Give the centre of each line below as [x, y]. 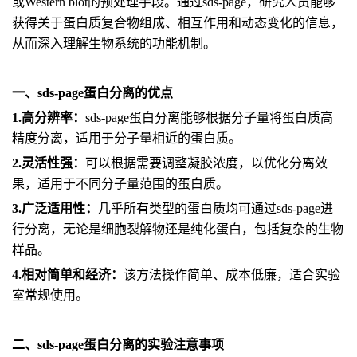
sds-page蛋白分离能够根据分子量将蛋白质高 [209, 118]
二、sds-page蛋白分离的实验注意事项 [118, 345]
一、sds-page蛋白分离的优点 [92, 93]
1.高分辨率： [49, 118]
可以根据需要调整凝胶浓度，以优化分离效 [206, 163]
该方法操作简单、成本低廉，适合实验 [232, 275]
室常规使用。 [50, 295]
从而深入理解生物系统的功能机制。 [114, 43]
